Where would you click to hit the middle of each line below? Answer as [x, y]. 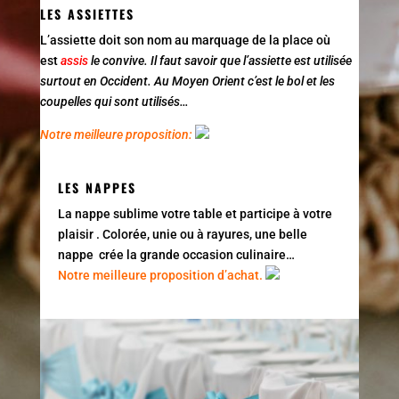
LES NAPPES [97, 187]
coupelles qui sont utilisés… [115, 101]
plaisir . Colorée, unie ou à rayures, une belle [182, 234]
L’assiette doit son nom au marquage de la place [178, 40]
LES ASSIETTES [87, 13]
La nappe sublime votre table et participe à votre [195, 213]
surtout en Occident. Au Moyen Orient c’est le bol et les [187, 81]
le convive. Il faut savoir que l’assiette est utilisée [220, 60]
